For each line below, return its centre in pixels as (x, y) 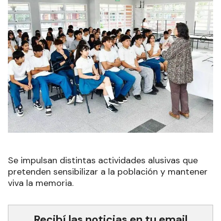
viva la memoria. (41, 183)
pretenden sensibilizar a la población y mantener (108, 172)
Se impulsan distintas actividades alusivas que (103, 161)
